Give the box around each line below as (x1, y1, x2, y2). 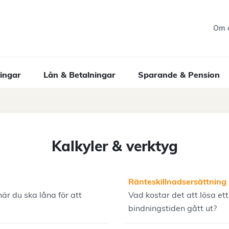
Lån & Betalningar (43, 70, 116, 80)
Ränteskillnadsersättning (128, 176, 226, 187)
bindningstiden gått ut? (128, 203, 217, 213)
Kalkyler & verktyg (51, 137, 178, 155)
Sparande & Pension (138, 70, 220, 80)
